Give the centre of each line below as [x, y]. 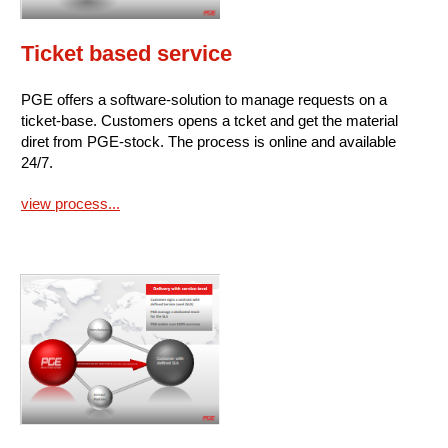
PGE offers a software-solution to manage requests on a [204, 100]
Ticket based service [126, 54]
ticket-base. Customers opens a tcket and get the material [209, 121]
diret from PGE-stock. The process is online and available [208, 142]
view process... [70, 204]
